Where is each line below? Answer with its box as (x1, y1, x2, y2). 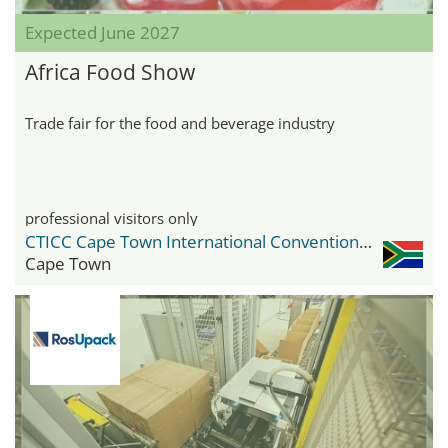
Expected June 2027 (25, 21, 180, 45)
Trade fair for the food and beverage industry (25, 113, 335, 134)
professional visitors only (25, 208, 198, 229)
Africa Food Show (25, 58, 195, 87)
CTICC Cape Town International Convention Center (359, 230, 372, 254)
